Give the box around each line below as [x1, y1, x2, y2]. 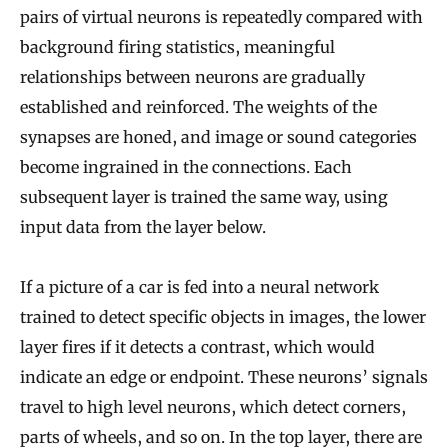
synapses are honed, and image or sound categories [20, 127, 417, 148]
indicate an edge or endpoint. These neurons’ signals [20, 367, 428, 388]
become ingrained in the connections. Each [20, 157, 352, 178]
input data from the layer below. [20, 217, 266, 238]
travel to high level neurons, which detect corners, [20, 397, 406, 418]
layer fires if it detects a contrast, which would [20, 337, 375, 358]
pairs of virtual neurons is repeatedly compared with [20, 7, 423, 28]
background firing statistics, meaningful [20, 37, 335, 58]
